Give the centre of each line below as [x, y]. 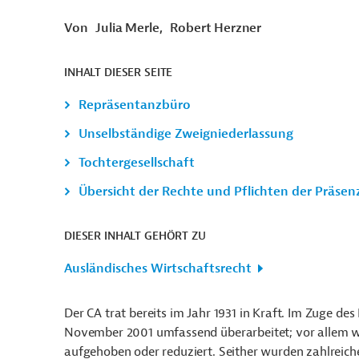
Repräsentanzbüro [135, 105]
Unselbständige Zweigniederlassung [186, 134]
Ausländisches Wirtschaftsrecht [158, 268]
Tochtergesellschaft [137, 163]
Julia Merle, [129, 28]
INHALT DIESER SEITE [119, 73]
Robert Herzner [216, 28]
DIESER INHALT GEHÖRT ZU [135, 236]
